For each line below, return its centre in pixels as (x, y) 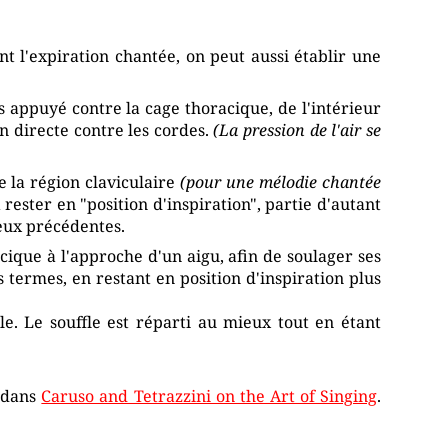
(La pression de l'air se (297, 130)
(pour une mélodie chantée (280, 182)
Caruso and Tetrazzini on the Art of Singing (209, 396)
